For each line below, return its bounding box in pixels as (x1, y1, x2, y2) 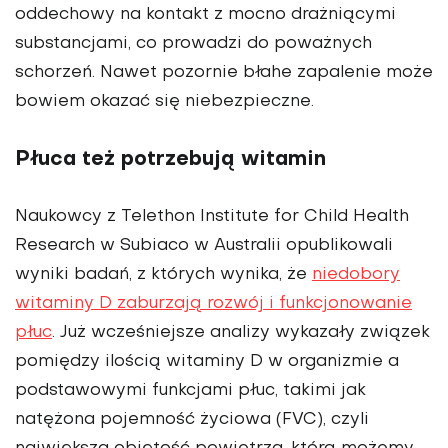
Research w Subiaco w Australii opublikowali (15, 238, 393, 255)
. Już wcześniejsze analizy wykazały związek (52, 325, 430, 342)
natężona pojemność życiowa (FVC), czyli (15, 412, 369, 429)
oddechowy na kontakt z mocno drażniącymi (15, 7, 396, 24)
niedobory (312, 267, 400, 284)
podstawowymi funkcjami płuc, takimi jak (15, 383, 366, 400)
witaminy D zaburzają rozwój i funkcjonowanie (15, 296, 412, 313)
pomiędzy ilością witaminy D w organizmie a (15, 354, 399, 371)
